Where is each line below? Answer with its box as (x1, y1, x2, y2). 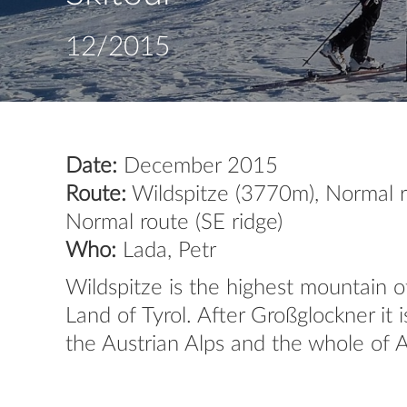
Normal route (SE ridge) (65, 212, 283, 233)
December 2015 (117, 155, 278, 177)
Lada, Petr (123, 240, 216, 262)
